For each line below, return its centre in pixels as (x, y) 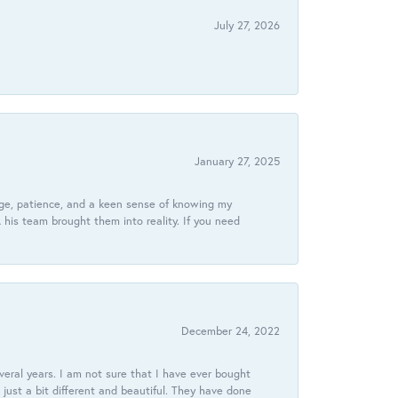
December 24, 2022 (231, 331)
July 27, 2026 (247, 26)
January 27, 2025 (237, 162)
